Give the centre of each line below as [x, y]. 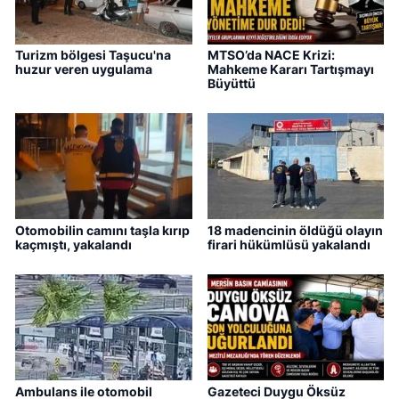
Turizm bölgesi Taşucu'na [93, 54]
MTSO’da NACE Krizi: [271, 54]
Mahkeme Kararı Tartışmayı [290, 69]
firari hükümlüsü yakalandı [289, 244]
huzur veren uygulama [84, 69]
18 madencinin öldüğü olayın [295, 230]
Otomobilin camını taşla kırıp [102, 230]
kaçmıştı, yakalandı [73, 244]
